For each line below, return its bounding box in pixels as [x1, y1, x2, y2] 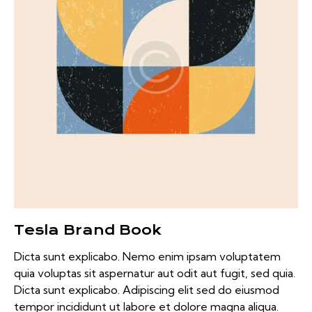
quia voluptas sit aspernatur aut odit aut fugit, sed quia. [14, 266, 295, 281]
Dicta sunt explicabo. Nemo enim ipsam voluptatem [14, 249, 281, 264]
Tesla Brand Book [14, 222, 162, 239]
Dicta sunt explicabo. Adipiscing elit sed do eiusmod [14, 283, 279, 297]
